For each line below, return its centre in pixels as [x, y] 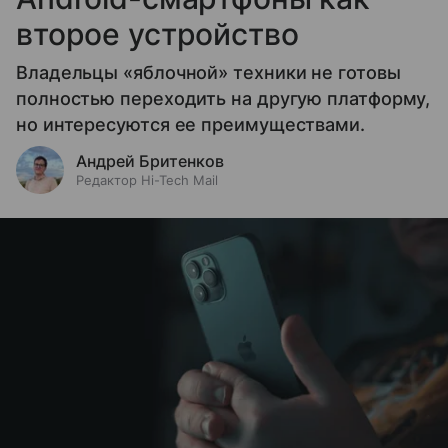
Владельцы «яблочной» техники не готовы [208, 72]
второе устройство [157, 33]
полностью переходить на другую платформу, [223, 98]
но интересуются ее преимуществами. [190, 124]
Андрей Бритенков [150, 160]
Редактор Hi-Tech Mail [147, 179]
